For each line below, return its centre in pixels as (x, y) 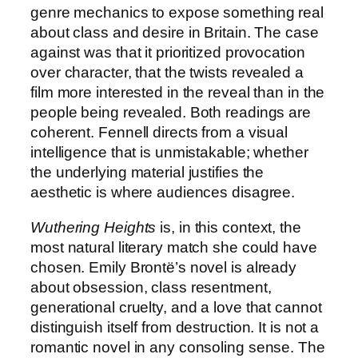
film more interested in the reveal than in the (178, 93)
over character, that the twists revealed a (167, 73)
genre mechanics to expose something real (177, 13)
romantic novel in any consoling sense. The (178, 347)
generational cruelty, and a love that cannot (176, 307)
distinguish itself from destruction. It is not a (175, 327)
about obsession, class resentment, (151, 287)
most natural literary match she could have (174, 247)
